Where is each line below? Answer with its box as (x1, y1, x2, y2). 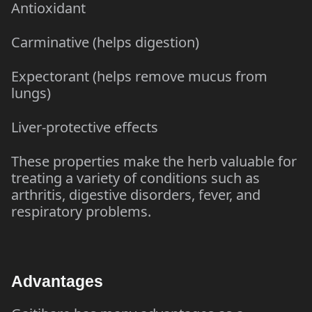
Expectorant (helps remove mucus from (11, 67, 267, 86)
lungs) (11, 84, 51, 102)
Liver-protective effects (11, 118, 158, 136)
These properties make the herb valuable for (11, 152, 297, 171)
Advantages (11, 272, 103, 290)
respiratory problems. (11, 202, 151, 221)
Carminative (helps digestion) (11, 33, 199, 52)
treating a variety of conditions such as (11, 169, 260, 187)
